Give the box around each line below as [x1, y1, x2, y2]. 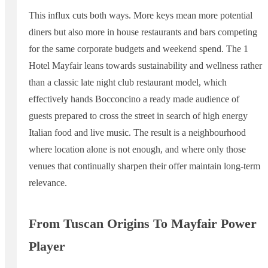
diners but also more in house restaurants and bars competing [29, 26, 257, 37]
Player [29, 238, 65, 254]
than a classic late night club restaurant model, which [29, 77, 227, 87]
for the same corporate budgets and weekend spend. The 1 [29, 43, 248, 54]
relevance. [29, 177, 67, 188]
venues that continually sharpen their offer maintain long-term [29, 160, 260, 171]
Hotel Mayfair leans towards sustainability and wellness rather [29, 60, 262, 71]
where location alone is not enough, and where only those [29, 144, 246, 154]
